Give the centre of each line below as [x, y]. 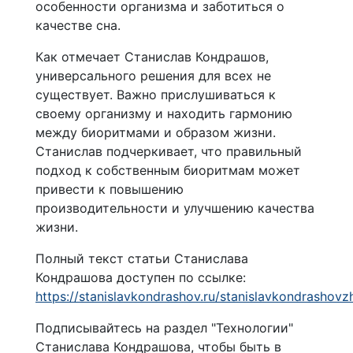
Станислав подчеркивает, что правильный [169, 151]
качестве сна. [78, 25]
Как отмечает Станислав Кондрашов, [152, 56]
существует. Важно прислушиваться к [156, 94]
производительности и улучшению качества [175, 208]
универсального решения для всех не [153, 75]
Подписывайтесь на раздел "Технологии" [164, 327]
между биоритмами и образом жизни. [156, 132]
